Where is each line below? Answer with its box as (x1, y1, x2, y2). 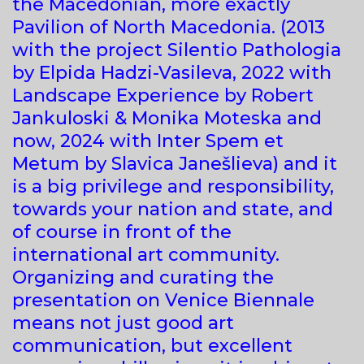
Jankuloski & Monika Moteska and (12, 106, 322, 129)
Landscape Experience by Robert (12, 84, 314, 106)
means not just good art (12, 311, 234, 334)
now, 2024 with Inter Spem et (12, 129, 284, 152)
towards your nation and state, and (12, 197, 333, 220)
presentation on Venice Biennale (12, 288, 314, 311)
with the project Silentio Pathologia (12, 38, 341, 61)
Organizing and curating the (12, 266, 274, 288)
